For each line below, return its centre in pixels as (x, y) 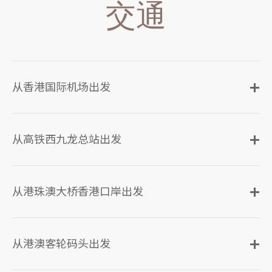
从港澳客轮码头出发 (61, 243)
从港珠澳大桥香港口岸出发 (78, 191)
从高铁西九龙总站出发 (67, 139)
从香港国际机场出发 (61, 87)
